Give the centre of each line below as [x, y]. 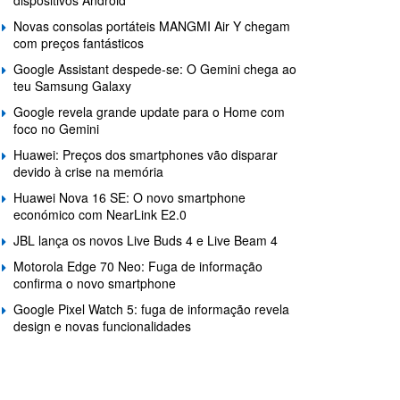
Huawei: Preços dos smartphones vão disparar [146, 155]
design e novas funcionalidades [102, 326]
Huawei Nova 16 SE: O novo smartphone [129, 198]
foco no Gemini [56, 129]
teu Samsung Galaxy [72, 86]
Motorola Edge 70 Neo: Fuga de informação [138, 267]
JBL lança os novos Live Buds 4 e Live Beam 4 [146, 241]
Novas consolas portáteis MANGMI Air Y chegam [152, 26]
